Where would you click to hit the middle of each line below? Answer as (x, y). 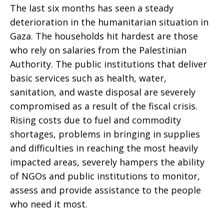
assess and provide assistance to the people (105, 190)
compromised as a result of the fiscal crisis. (104, 106)
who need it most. (49, 204)
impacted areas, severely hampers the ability (107, 162)
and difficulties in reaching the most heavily (104, 148)
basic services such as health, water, (88, 78)
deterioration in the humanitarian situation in (109, 22)
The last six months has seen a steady (92, 8)
